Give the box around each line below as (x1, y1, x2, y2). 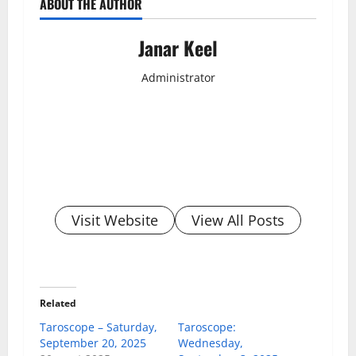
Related (40, 296, 76, 310)
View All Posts (192, 210, 284, 230)
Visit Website (72, 210, 158, 230)
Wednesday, (178, 335, 243, 350)
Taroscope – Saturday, (40, 319, 157, 335)
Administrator (141, 69, 215, 85)
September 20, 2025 (40, 335, 146, 350)
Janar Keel (138, 33, 218, 62)
